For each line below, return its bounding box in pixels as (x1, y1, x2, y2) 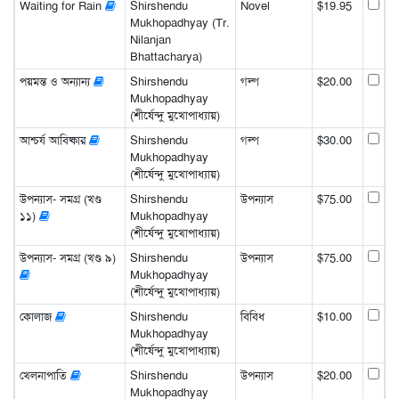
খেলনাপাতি (19, 367, 70, 383)
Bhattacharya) (129, 48, 202, 64)
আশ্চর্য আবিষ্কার (19, 132, 89, 148)
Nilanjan (129, 31, 171, 47)
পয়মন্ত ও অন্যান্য (19, 73, 94, 89)
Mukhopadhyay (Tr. (129, 14, 230, 30)
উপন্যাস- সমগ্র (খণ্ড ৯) (19, 249, 116, 265)
